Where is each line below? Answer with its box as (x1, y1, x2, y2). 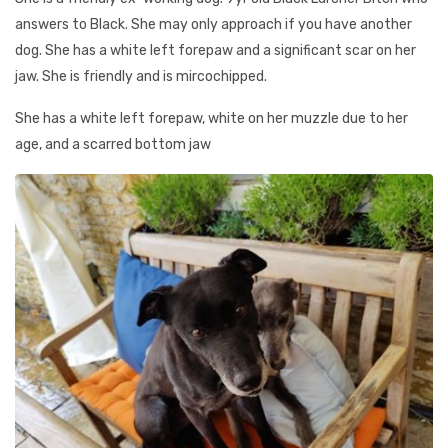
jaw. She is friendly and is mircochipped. (15, 68, 267, 85)
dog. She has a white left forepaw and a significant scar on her (15, 42, 416, 59)
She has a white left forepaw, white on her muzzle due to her (15, 110, 408, 127)
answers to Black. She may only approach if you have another (15, 16, 412, 33)
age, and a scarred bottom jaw (15, 136, 211, 153)
